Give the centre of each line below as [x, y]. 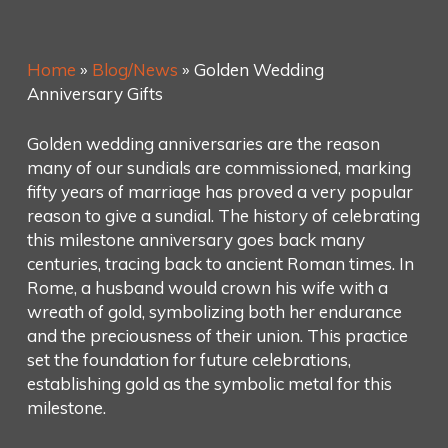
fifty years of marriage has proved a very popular [219, 191]
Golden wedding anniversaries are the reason [203, 143]
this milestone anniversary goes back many [195, 239]
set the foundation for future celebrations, [188, 359]
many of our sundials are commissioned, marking [218, 167]
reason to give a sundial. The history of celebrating [223, 215]
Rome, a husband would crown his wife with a [207, 287]
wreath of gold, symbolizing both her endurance [214, 311]
